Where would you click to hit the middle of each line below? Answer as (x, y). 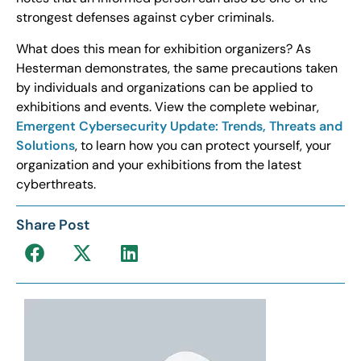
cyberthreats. (56, 184)
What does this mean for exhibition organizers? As (164, 48)
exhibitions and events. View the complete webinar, (168, 106)
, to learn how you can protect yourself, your (203, 145)
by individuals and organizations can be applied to (164, 87)
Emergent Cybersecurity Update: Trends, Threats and (179, 126)
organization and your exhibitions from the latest (159, 164)
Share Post (53, 224)
